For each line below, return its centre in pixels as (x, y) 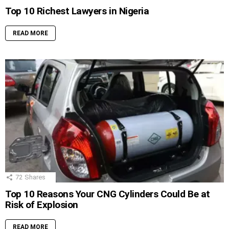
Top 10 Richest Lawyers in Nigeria (77, 11)
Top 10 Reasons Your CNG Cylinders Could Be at (108, 194)
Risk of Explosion (42, 204)
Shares (35, 177)
